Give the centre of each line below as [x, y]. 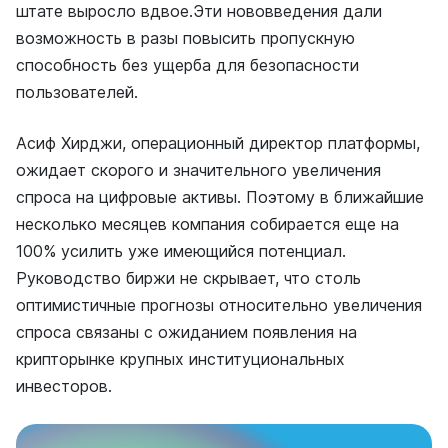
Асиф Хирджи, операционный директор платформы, [218, 143]
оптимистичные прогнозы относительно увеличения [219, 305]
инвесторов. [64, 386]
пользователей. [77, 92]
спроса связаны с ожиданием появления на [186, 332]
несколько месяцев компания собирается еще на [207, 224]
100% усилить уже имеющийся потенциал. [181, 251]
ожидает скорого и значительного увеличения [198, 170]
